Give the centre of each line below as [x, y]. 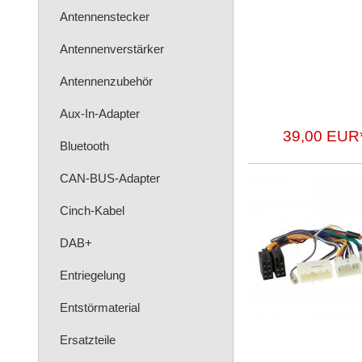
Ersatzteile [88, 340]
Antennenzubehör [106, 81]
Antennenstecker [105, 17]
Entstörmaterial [100, 307]
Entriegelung [93, 275]
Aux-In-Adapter [100, 114]
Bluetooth [84, 146]
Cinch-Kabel [92, 210]
